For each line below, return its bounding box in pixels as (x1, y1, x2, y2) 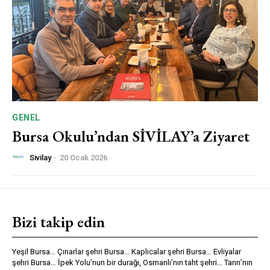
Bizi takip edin (12, 211, 105, 232)
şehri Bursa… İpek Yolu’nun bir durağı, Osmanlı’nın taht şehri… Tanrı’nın (12, 257, 253, 267)
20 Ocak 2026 (60, 153, 107, 162)
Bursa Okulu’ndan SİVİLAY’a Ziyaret (12, 125, 250, 146)
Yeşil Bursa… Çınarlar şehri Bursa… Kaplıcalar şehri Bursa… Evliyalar (12, 246, 241, 256)
